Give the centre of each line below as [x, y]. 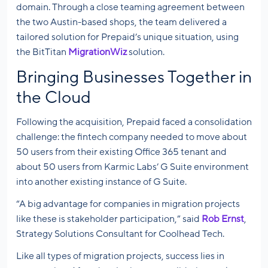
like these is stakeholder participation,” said [109, 219]
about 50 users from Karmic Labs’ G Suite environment [133, 167]
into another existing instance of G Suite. [101, 182]
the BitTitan [42, 52]
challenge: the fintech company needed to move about [132, 137]
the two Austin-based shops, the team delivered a [121, 22]
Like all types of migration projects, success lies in [120, 256]
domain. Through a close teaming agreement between [130, 7]
